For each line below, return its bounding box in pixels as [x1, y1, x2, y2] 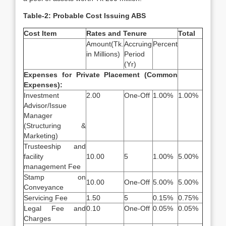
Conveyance [24, 183, 64, 191]
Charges [24, 214, 51, 222]
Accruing [124, 40, 152, 48]
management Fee [24, 162, 81, 171]
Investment [24, 91, 59, 99]
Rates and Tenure [86, 29, 147, 37]
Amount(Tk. [86, 40, 124, 48]
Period [124, 50, 145, 58]
